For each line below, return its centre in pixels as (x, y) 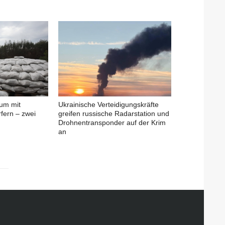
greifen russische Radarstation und (114, 113)
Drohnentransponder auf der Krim (112, 122)
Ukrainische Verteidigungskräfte (108, 104)
